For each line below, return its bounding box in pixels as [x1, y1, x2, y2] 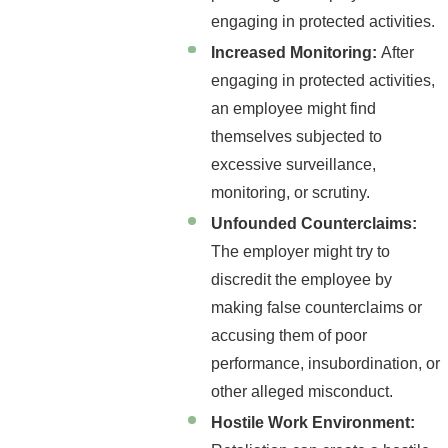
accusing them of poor [211, 326, 368, 344]
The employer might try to [211, 242, 391, 260]
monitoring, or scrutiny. [211, 183, 371, 201]
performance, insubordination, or [211, 354, 441, 372]
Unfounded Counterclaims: [211, 214, 418, 232]
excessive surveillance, [211, 155, 377, 173]
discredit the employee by [211, 270, 393, 288]
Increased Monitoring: [211, 43, 382, 61]
